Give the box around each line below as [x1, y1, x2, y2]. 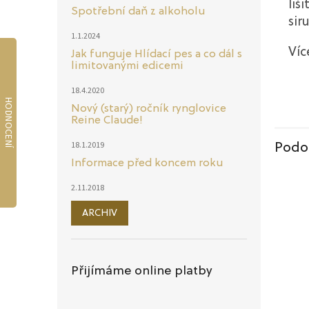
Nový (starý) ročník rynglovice [71, 103, 226, 114]
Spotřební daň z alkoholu [71, 6, 205, 17]
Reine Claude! [71, 115, 143, 126]
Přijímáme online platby [71, 265, 212, 277]
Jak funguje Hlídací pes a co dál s [71, 49, 242, 60]
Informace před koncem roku [71, 158, 223, 169]
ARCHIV [82, 208, 117, 218]
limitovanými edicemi [71, 61, 183, 72]
